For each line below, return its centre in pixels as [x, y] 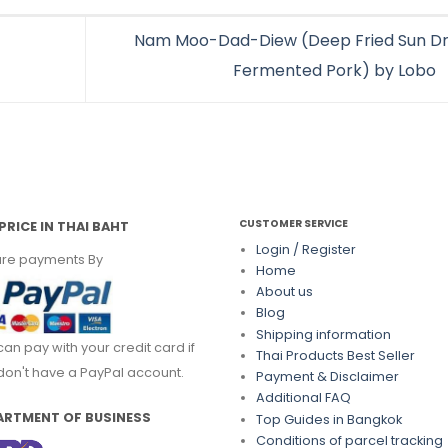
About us [284, 292]
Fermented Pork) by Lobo [336, 71]
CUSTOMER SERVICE [293, 224]
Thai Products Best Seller [335, 355]
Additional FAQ [303, 398]
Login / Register [305, 249]
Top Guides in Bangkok [328, 419]
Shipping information [323, 334]
